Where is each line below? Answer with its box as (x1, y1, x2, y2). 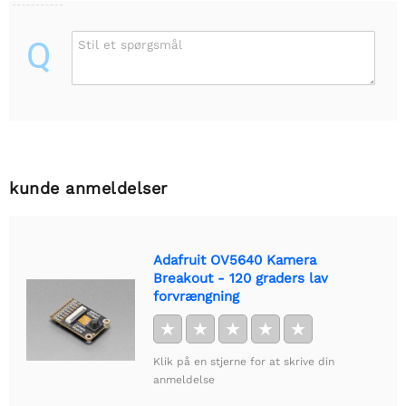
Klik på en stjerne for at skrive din (153, 355, 334, 369)
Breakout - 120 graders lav (153, 270, 328, 287)
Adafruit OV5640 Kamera (153, 252, 316, 269)
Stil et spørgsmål (78, 37, 182, 53)
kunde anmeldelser (9, 179, 168, 198)
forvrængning (153, 288, 239, 305)
